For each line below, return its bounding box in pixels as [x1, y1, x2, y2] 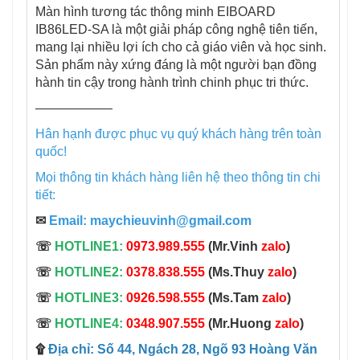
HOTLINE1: [55, 239, 126, 254]
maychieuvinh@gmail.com [90, 214, 252, 228]
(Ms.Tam [205, 291, 262, 305]
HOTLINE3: [51, 291, 126, 305]
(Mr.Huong [205, 317, 275, 331]
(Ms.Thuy [205, 265, 268, 280]
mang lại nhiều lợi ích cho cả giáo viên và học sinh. [35, 40, 326, 55]
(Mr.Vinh [205, 239, 261, 254]
